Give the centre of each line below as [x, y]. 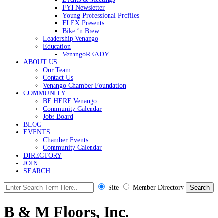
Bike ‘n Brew [81, 31]
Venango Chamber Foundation [84, 85]
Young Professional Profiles [101, 15]
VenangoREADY [86, 54]
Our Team [57, 70]
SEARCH [37, 171]
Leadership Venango [71, 39]
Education [57, 46]
